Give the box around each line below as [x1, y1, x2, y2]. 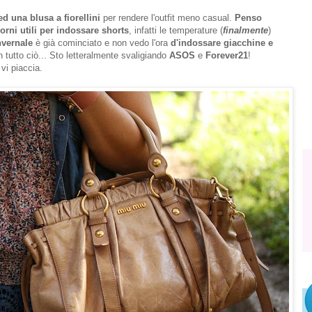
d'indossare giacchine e [171, 38, 273, 49]
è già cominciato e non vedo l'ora [33, 38, 171, 49]
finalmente [223, 25, 268, 36]
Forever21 [205, 50, 248, 61]
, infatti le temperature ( [129, 25, 223, 36]
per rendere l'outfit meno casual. [100, 13, 235, 24]
